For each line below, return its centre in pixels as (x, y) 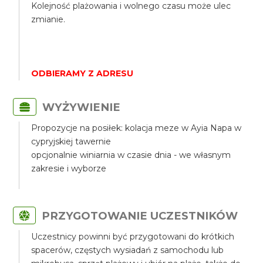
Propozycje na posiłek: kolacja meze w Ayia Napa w (136, 128)
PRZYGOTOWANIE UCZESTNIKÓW (140, 216)
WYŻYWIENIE (82, 107)
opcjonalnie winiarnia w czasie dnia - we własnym (131, 155)
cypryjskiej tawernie (71, 141)
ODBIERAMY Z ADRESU (82, 73)
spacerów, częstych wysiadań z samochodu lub (128, 250)
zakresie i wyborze (69, 168)
